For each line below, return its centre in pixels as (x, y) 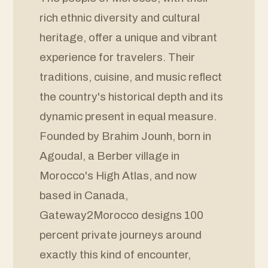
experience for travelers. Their (117, 57)
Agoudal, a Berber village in (109, 156)
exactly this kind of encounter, (115, 255)
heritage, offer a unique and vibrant (128, 38)
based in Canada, (84, 196)
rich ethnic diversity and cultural (120, 18)
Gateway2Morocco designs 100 (121, 215)
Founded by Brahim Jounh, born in (125, 136)
